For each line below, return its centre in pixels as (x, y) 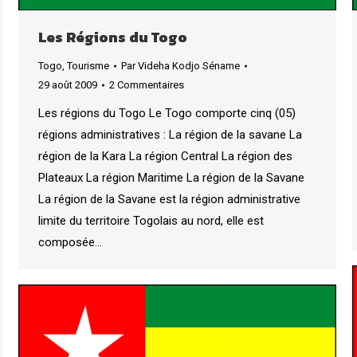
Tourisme (88, 65)
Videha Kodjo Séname (189, 65)
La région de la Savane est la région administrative (169, 199)
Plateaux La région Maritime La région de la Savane (171, 177)
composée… (70, 242)
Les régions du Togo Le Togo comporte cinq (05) (167, 113)
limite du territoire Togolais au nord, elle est (151, 220)
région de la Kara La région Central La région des (165, 156)
